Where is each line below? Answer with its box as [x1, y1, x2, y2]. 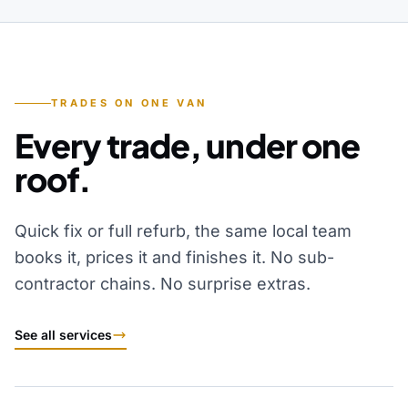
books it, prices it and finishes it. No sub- [15, 248, 334, 267]
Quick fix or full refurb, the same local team [15, 221, 352, 240]
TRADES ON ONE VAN [51, 97, 208, 109]
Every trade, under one [15, 125, 361, 166]
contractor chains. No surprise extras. [15, 274, 311, 293]
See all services [15, 327, 112, 342]
